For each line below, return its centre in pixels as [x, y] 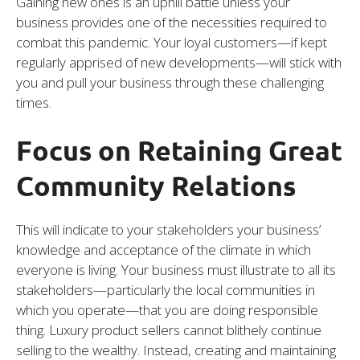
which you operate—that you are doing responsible [167, 310]
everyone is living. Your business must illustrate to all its [176, 270]
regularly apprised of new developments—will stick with [179, 62]
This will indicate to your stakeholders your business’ [168, 230]
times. [34, 102]
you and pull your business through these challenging [170, 82]
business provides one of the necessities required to [172, 22]
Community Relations [156, 186]
